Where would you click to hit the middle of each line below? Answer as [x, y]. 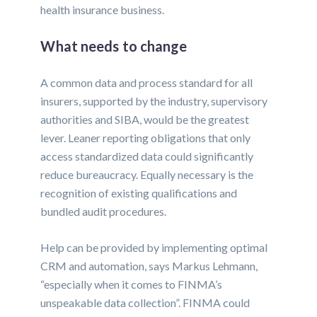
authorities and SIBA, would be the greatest [145, 120]
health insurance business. [103, 10]
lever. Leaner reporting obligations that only [146, 138]
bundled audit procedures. [104, 212]
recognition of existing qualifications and [139, 193]
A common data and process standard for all [147, 83]
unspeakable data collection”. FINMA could [145, 303]
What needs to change [114, 46]
